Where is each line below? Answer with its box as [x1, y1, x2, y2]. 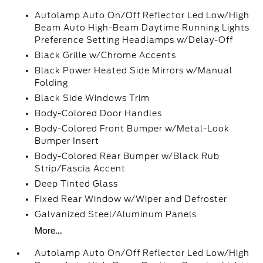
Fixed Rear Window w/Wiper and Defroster [35, 194, 228, 204]
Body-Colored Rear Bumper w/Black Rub [35, 151, 220, 161]
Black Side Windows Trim [35, 93, 150, 103]
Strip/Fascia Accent [35, 164, 126, 173]
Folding [35, 78, 69, 87]
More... [35, 226, 63, 235]
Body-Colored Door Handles [35, 109, 163, 118]
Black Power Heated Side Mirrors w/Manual [35, 66, 233, 75]
